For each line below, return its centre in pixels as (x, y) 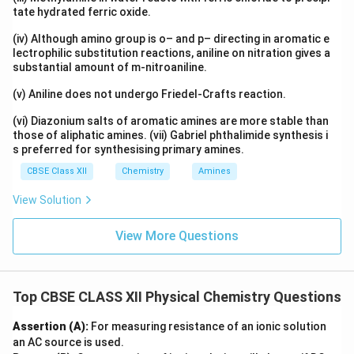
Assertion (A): (51, 326)
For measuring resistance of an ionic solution (207, 326)
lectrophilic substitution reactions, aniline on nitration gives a (171, 53)
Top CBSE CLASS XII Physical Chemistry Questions (177, 297)
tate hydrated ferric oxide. (82, 12)
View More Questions (177, 236)
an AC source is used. (68, 342)
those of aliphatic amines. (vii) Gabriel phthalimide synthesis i (170, 135)
